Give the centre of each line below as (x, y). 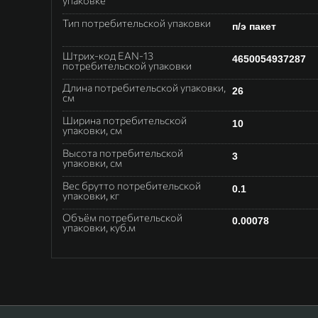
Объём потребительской (122, 218)
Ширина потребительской (125, 120)
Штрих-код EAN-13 (108, 55)
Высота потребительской (123, 152)
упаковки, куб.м (99, 227)
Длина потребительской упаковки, (144, 88)
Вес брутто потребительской (132, 185)
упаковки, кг (91, 195)
